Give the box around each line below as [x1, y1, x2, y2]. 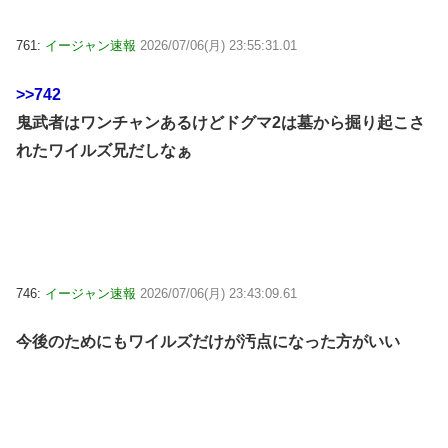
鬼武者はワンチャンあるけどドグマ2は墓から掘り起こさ [16, 113, 425, 131]
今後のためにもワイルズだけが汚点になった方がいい [16, 333, 400, 351]
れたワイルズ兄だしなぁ [16, 141, 192, 159]
